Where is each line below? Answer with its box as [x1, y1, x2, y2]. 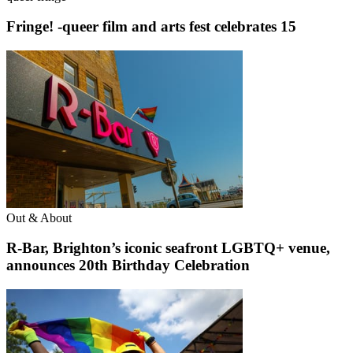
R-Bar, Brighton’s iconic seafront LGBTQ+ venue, [6, 240, 330, 257]
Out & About [6, 210, 72, 225]
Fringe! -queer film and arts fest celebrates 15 [6, 18, 296, 35]
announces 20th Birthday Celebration [6, 257, 250, 274]
